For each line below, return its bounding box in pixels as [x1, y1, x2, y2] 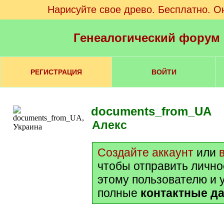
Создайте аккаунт [97, 146, 193, 159]
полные [97, 186, 140, 199]
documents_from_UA [91, 104, 211, 118]
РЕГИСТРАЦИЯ [30, 68, 82, 76]
